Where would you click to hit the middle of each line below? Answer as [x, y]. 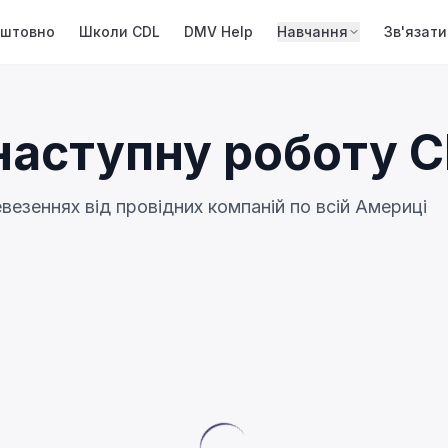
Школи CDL [119, 31]
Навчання [312, 31]
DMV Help [218, 31]
